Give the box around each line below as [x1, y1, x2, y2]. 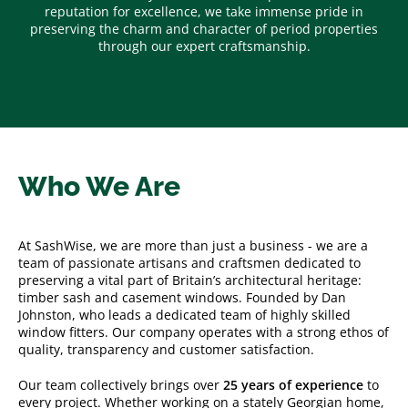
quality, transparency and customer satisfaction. [18, 340, 314, 358]
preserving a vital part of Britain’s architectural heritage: [18, 270, 362, 289]
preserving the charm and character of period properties [30, 19, 378, 37]
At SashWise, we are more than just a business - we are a [18, 236, 368, 254]
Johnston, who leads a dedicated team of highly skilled [18, 305, 351, 323]
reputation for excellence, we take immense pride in [45, 2, 363, 20]
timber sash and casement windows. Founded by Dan [18, 288, 346, 306]
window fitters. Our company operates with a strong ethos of [18, 322, 389, 341]
